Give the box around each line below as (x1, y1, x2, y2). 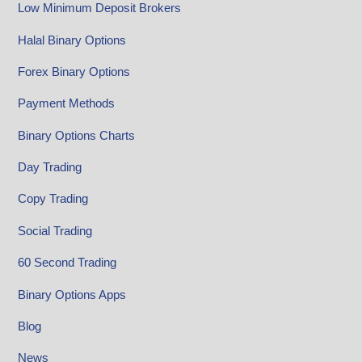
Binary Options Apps (18, 287, 127, 301)
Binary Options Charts (18, 128, 136, 142)
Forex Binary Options (18, 64, 131, 78)
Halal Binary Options (18, 32, 127, 47)
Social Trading (18, 223, 93, 238)
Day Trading (18, 160, 82, 175)
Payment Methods (18, 96, 116, 111)
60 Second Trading (18, 255, 117, 270)
